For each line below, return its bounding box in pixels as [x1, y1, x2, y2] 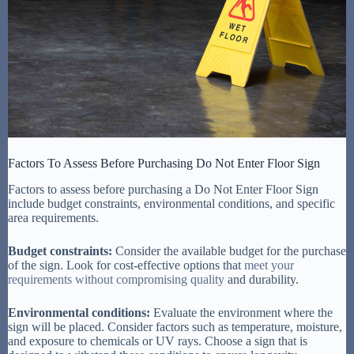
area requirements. [8, 210, 99, 224]
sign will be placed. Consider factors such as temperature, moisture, [8, 319, 342, 333]
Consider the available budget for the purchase [112, 243, 346, 258]
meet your [244, 258, 294, 272]
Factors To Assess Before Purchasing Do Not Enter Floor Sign [8, 156, 320, 170]
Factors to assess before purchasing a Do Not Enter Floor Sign [8, 182, 318, 196]
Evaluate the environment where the [150, 305, 333, 319]
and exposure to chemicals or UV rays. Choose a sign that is [8, 333, 307, 348]
